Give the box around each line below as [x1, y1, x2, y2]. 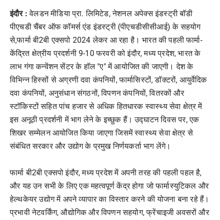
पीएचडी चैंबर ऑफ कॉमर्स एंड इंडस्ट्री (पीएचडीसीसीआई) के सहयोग [10, 22, 201, 32]
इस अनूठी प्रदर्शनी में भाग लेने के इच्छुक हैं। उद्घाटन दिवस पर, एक [10, 115, 199, 125]
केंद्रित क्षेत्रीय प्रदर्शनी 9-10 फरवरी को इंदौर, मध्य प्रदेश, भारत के [10, 49, 201, 58]
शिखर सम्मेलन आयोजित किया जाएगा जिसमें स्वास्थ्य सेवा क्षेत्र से [10, 128, 193, 138]
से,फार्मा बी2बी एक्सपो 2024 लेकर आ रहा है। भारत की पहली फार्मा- [10, 35, 202, 45]
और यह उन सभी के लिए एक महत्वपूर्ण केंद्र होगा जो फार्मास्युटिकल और [10, 181, 209, 191]
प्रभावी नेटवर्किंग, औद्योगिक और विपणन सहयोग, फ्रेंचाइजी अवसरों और [10, 208, 209, 218]
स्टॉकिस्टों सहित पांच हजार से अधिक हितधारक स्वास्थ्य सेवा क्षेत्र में [10, 102, 202, 111]
